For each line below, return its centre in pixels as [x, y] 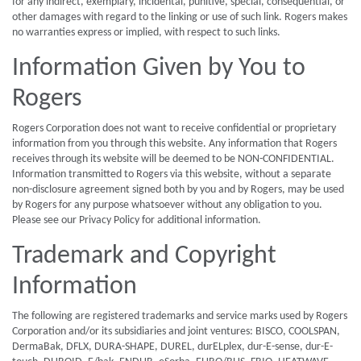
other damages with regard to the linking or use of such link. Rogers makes [180, 17]
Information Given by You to [159, 68]
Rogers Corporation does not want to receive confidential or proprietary [174, 129]
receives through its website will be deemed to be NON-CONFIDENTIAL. [173, 159]
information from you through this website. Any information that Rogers [174, 144]
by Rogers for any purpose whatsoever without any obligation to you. [167, 205]
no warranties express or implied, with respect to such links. [146, 33]
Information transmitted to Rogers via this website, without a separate [172, 174]
